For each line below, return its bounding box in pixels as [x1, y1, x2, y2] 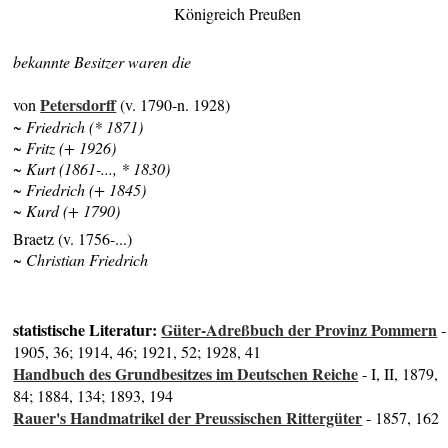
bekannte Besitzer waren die [13, 51, 192, 73]
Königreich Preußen [173, 2, 301, 24]
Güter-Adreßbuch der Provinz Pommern [161, 318, 438, 342]
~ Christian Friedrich [13, 248, 149, 270]
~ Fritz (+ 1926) [13, 137, 117, 159]
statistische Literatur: [13, 318, 162, 342]
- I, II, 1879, [358, 363, 439, 385]
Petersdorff [40, 93, 117, 117]
